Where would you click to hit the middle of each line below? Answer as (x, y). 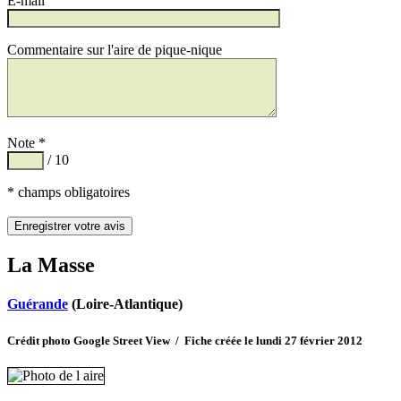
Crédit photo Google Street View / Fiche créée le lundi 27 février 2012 (185, 340)
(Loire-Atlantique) (125, 304)
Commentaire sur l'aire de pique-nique (115, 50)
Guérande (38, 304)
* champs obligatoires (68, 192)
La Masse (51, 265)
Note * (26, 143)
